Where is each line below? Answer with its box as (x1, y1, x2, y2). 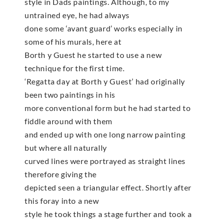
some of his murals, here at (25, 37, 122, 47)
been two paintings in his (25, 90, 116, 100)
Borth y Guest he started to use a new (25, 50, 162, 60)
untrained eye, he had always (25, 10, 130, 20)
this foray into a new (25, 196, 99, 206)
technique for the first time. (25, 63, 125, 73)
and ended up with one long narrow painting (25, 130, 186, 139)
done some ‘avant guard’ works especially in (25, 24, 183, 33)
